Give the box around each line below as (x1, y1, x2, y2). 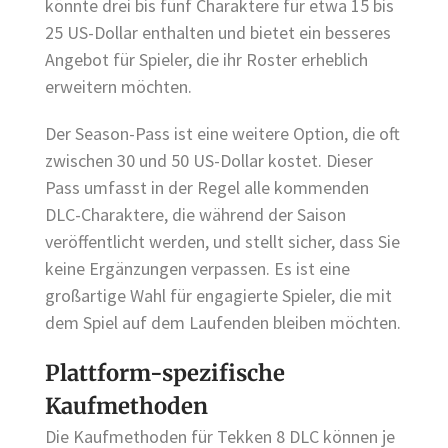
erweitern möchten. (45, 74, 192, 98)
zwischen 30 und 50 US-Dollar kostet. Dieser (45, 149, 373, 173)
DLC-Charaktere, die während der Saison (45, 203, 346, 227)
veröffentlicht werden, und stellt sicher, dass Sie (45, 230, 400, 254)
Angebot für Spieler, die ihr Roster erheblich (45, 47, 368, 71)
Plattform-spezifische (45, 359, 285, 388)
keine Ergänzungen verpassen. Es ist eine (45, 257, 350, 281)
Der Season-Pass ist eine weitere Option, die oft (45, 122, 400, 146)
